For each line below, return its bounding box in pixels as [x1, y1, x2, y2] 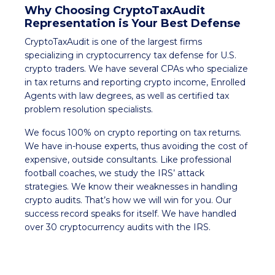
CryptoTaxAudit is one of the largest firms [25, 36, 202, 47]
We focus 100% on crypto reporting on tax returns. [25, 126, 241, 138]
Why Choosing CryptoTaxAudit [25, 3, 205, 17]
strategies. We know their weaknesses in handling [25, 180, 238, 192]
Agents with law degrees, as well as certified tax [25, 90, 229, 101]
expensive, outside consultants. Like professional [25, 153, 231, 165]
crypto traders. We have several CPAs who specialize [25, 63, 248, 74]
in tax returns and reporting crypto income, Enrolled [25, 76, 246, 88]
